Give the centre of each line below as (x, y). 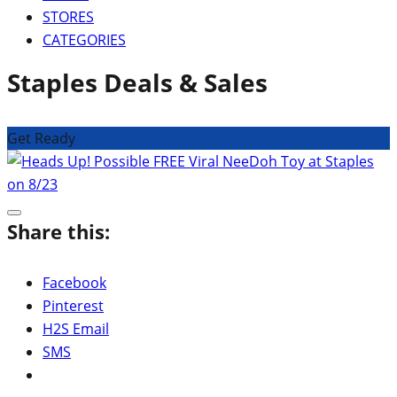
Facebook (74, 282)
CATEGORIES (84, 39)
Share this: (58, 231)
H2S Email (76, 328)
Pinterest (73, 305)
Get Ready (41, 138)
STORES (68, 16)
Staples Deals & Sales (137, 82)
